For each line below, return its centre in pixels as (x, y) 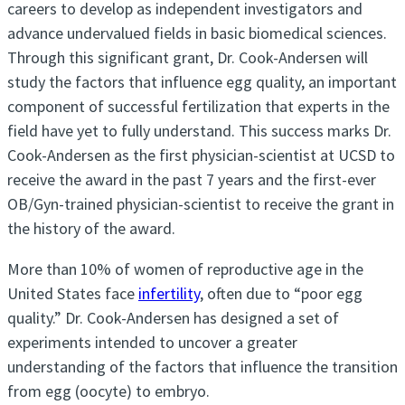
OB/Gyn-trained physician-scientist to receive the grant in (201, 204)
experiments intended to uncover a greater (152, 343)
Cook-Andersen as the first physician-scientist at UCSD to (201, 155)
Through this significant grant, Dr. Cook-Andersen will (188, 58)
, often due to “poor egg (281, 294)
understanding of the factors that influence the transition (202, 367)
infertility (169, 294)
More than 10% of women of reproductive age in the (185, 269)
